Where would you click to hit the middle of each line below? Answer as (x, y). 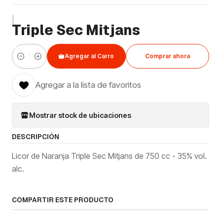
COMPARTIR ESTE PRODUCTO (63, 200)
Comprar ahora (168, 56)
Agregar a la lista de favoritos (88, 85)
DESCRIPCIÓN (36, 137)
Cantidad (26, 62)
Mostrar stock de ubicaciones (80, 115)
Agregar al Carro (90, 56)
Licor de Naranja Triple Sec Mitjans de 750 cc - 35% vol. (109, 156)
